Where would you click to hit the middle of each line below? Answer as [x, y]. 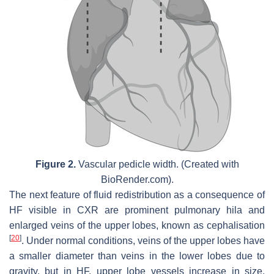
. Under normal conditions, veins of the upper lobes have [143, 240]
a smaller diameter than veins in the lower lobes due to [137, 256]
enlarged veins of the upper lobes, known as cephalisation [137, 225]
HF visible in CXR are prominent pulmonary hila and [137, 210]
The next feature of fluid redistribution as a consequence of [137, 194]
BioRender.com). [137, 179]
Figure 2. [55, 164]
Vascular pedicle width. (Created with [157, 164]
